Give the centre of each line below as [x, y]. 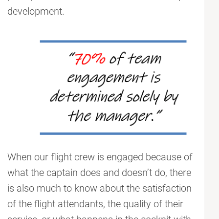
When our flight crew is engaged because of [100, 157]
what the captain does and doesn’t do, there [99, 173]
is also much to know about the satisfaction [99, 188]
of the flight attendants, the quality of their [95, 204]
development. [36, 11]
